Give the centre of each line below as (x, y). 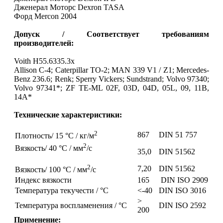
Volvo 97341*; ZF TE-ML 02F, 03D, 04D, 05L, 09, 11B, (111, 88)
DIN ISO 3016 (183, 190)
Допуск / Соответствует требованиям (111, 34)
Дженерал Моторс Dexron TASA (70, 7)
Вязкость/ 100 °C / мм (51, 170)
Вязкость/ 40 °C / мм (49, 148)
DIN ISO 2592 (183, 205)
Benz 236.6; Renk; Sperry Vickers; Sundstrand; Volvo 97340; (111, 79)
